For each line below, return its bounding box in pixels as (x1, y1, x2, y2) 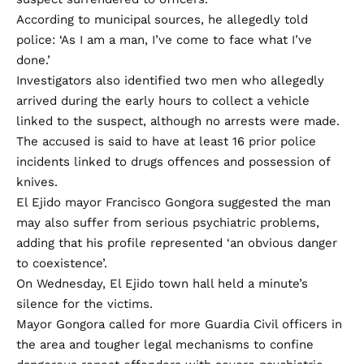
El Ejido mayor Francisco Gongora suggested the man (16, 194, 331, 210)
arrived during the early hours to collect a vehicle (16, 93, 310, 108)
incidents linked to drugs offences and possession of (16, 154, 330, 169)
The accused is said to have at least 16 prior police (16, 133, 316, 149)
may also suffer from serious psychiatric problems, (16, 214, 319, 230)
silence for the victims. (16, 296, 153, 311)
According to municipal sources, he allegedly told (16, 11, 308, 27)
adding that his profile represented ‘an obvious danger (16, 235, 337, 250)
